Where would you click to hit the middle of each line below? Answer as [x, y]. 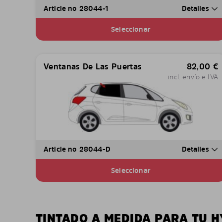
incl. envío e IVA [193, 77]
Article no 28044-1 [76, 8]
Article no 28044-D [77, 149]
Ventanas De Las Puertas [93, 67]
